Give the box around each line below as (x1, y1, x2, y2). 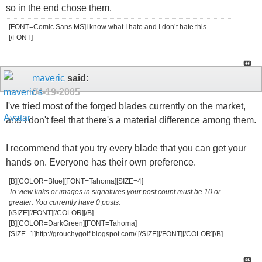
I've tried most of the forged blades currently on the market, (6, 101, 246, 112)
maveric (32, 73, 65, 84)
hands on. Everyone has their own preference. (6, 157, 196, 168)
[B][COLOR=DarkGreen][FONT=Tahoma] (9, 219, 137, 228)
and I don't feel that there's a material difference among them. (6, 115, 256, 126)
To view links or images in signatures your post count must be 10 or (9, 188, 220, 196)
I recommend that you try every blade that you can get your (6, 143, 246, 154)
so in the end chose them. (6, 3, 112, 13)
